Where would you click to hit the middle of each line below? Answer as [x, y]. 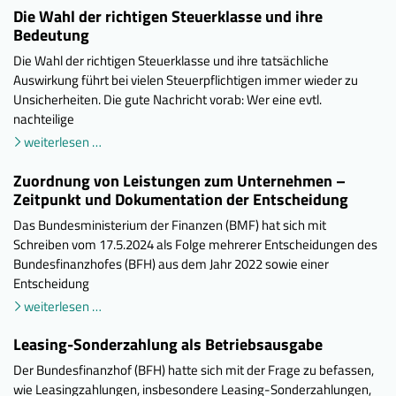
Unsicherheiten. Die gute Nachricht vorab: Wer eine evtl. [168, 99]
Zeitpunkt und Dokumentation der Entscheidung [181, 199]
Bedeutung [51, 35]
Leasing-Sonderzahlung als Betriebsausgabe [168, 345]
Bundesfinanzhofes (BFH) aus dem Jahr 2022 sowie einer [171, 263]
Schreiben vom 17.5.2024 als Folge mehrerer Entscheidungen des [195, 244]
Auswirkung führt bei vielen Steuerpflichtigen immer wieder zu [186, 80]
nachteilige [44, 119]
